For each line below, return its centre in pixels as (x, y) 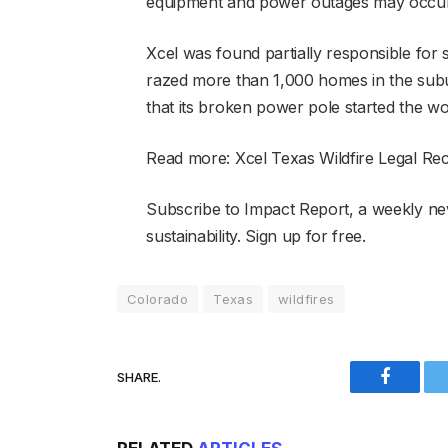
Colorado (158, 299)
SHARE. (139, 376)
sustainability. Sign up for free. (256, 236)
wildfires (306, 299)
